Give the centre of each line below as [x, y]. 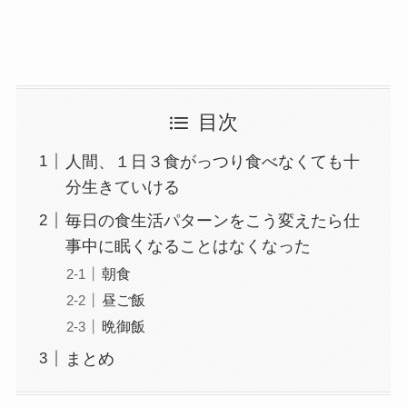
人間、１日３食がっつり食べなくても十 [212, 161]
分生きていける [122, 187]
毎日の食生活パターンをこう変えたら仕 [212, 220]
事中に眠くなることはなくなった [188, 246]
